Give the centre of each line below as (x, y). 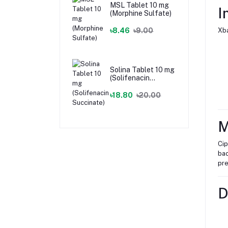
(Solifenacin (130, 78)
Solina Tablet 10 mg (142, 70)
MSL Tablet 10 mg (140, 5)
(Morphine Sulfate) (141, 13)
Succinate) (128, 86)
